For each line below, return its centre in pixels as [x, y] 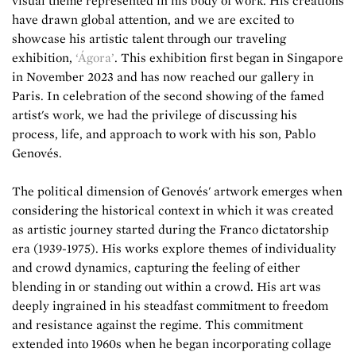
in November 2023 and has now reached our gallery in [163, 77]
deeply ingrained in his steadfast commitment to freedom [170, 306]
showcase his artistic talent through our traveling [149, 39]
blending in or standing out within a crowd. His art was [166, 286]
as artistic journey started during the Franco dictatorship [170, 229]
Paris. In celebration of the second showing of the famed [168, 96]
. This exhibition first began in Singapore [229, 58]
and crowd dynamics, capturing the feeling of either [156, 267]
